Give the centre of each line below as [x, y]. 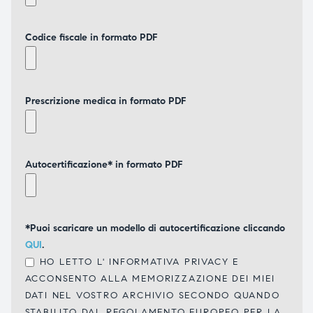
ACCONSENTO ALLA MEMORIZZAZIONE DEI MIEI [150, 278]
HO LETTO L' [72, 262]
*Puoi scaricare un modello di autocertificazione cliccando [155, 228]
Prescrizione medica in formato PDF [105, 101]
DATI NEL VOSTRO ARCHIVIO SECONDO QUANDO [152, 295]
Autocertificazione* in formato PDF [103, 164]
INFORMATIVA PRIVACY [167, 262]
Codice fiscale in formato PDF [91, 37]
